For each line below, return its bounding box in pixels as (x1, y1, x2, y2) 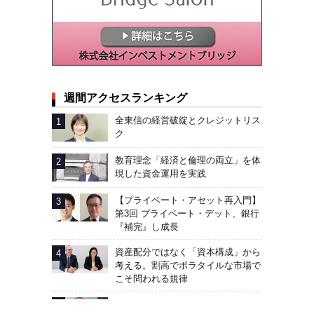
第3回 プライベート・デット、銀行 (115, 208, 259, 219)
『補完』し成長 (115, 221, 179, 233)
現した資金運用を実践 (115, 168, 206, 179)
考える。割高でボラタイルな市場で (115, 260, 261, 271)
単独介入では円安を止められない (115, 299, 252, 310)
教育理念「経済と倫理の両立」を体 (115, 155, 261, 166)
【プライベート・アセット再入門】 (115, 195, 261, 206)
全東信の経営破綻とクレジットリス (115, 115, 261, 126)
